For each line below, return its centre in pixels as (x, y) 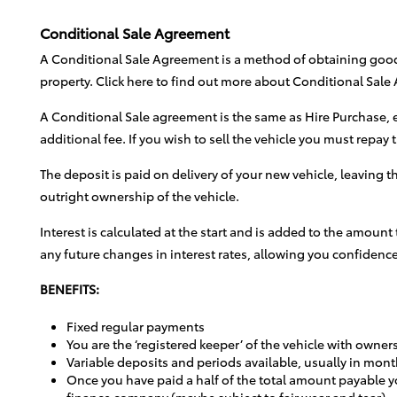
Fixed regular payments (136, 326)
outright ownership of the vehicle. (140, 195)
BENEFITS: (70, 288)
